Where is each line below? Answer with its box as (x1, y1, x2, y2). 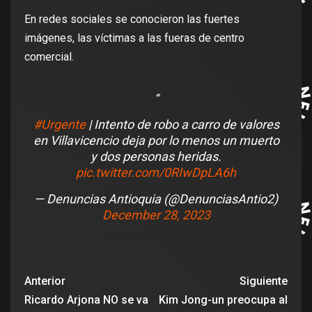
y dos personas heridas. (91, 149, 221, 164)
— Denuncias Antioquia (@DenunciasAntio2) (34, 192, 278, 207)
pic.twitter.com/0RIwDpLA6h (76, 165, 236, 180)
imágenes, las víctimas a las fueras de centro (24, 31, 244, 45)
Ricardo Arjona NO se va (24, 293, 148, 306)
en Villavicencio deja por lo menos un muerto (33, 133, 279, 148)
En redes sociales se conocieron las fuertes (24, 13, 240, 26)
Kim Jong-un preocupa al (159, 293, 288, 306)
